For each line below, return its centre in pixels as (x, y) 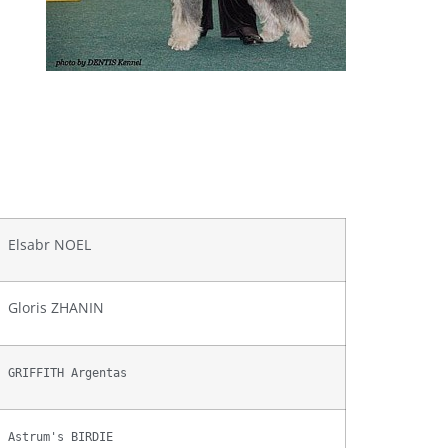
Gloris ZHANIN (56, 307)
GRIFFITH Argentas (67, 372)
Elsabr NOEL (49, 244)
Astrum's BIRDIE (60, 436)
